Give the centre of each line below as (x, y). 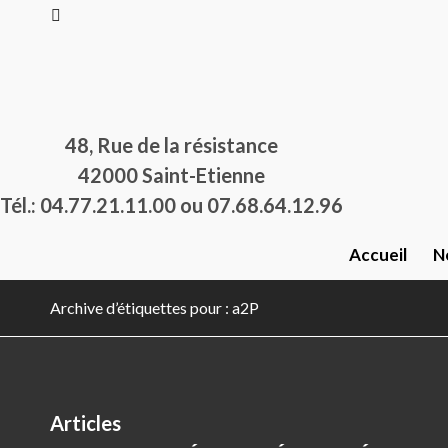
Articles (85, 423)
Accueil (377, 254)
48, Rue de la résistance (171, 145)
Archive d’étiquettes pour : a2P (154, 307)
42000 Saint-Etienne (171, 175)
